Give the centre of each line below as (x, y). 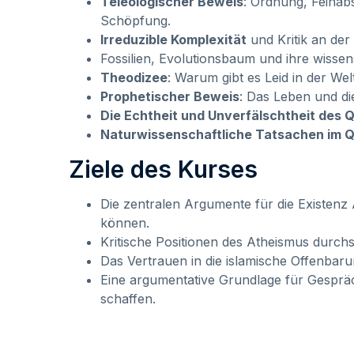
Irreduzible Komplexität (173, 39)
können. (125, 222)
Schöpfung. (136, 20)
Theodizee (134, 77)
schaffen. (128, 298)
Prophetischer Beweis (170, 96)
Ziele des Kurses (163, 169)
